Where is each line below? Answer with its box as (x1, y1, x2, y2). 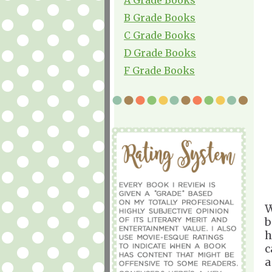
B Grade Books (124, 11, 195, 24)
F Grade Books (124, 64, 195, 76)
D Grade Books (124, 46, 196, 59)
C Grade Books (124, 29, 195, 41)
